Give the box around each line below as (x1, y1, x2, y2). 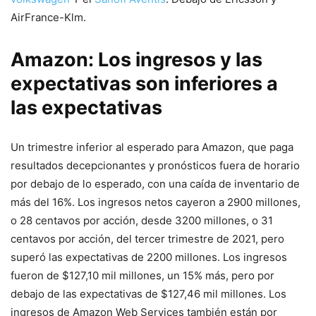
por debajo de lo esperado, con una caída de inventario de (11, 176, 300, 190)
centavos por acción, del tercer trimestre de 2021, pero (11, 231, 284, 245)
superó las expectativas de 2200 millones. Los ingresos (11, 250, 287, 264)
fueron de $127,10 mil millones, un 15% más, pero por (11, 268, 274, 282)
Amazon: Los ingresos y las (11, 47, 262, 71)
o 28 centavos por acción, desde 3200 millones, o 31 (11, 213, 273, 227)
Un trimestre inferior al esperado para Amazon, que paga (11, 140, 293, 154)
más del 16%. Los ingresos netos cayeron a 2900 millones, (11, 195, 300, 209)
